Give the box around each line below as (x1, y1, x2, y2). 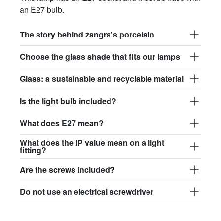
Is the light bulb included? (20, 95, 116, 107)
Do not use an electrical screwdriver (20, 185, 153, 197)
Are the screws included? (20, 163, 115, 175)
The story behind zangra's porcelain (20, 28, 154, 40)
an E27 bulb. (20, 3, 64, 15)
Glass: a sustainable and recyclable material (20, 73, 184, 84)
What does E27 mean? (20, 117, 104, 129)
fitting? (20, 144, 46, 156)
